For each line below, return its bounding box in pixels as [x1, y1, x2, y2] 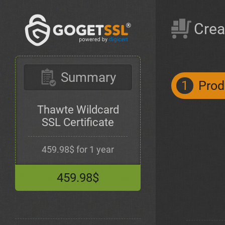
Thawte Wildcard [37, 103, 119, 116]
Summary [61, 70, 116, 85]
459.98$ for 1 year [42, 144, 114, 155]
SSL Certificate [42, 116, 114, 129]
